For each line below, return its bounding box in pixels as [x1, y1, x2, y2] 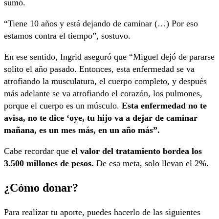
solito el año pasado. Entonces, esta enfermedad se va [4, 64, 195, 74]
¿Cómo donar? [4, 181, 78, 195]
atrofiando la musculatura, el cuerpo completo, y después [4, 76, 207, 87]
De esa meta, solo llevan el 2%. [96, 158, 209, 169]
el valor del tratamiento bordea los [71, 146, 202, 156]
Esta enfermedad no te [119, 101, 207, 111]
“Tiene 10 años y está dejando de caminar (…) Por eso [4, 19, 198, 29]
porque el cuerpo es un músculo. [4, 101, 119, 111]
